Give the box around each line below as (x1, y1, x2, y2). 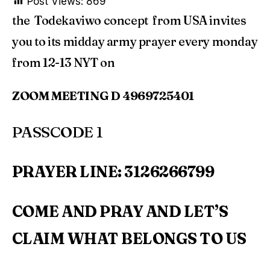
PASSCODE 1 (12, 122, 103, 142)
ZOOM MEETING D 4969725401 (12, 88, 195, 103)
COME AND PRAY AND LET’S (12, 202, 228, 222)
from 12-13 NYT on (12, 55, 115, 70)
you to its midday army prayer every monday (12, 34, 258, 49)
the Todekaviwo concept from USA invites (12, 13, 246, 28)
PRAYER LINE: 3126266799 (12, 162, 215, 181)
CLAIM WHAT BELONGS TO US (12, 229, 246, 249)
